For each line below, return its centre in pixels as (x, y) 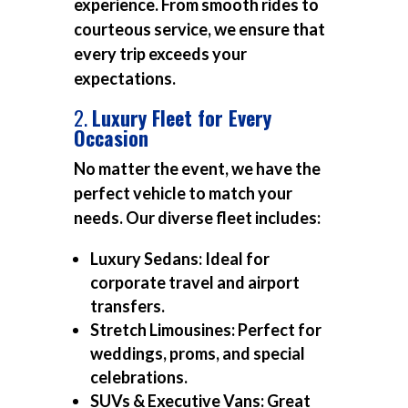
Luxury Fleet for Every (181, 118)
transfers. (127, 306)
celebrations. (138, 377)
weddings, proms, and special (197, 354)
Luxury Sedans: (146, 259)
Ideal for (235, 259)
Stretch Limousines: (162, 330)
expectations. (124, 79)
